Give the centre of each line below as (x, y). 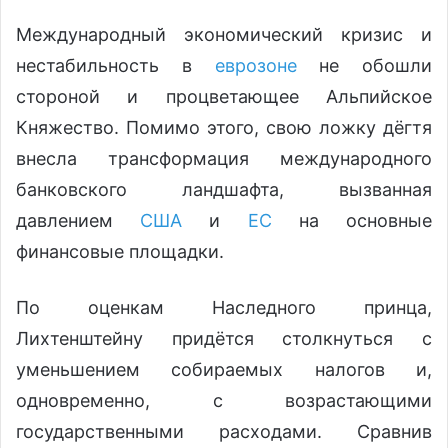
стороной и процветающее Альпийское (224, 96)
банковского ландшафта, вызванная (224, 189)
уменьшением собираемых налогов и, (224, 369)
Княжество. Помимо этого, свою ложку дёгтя (224, 127)
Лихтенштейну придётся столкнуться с (224, 338)
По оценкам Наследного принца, (224, 307)
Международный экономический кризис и (224, 34)
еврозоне (255, 65)
